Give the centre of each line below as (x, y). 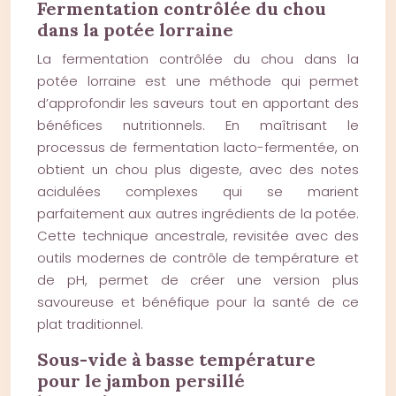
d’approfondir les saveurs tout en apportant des (198, 103)
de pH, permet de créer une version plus (198, 280)
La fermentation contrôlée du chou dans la (198, 59)
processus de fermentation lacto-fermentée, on (198, 147)
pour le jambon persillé (141, 381)
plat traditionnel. (90, 324)
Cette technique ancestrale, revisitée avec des (198, 236)
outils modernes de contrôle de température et (198, 258)
